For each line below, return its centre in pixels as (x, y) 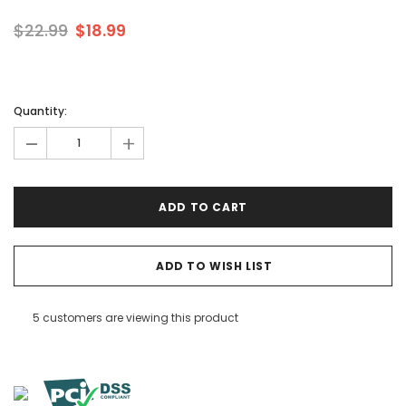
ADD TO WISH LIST (214, 266)
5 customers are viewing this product (135, 318)
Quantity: (40, 111)
